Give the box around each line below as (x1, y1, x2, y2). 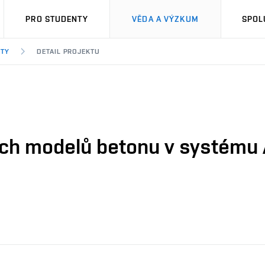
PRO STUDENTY (25, 14, 88, 24)
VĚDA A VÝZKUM (132, 14, 199, 24)
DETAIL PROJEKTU (36, 47, 101, 56)
